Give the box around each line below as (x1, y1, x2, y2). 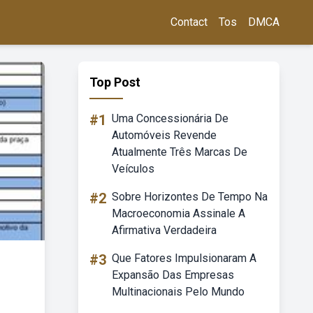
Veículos (112, 162, 154, 175)
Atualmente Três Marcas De (112, 145, 247, 159)
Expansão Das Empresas (112, 268, 234, 282)
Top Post (89, 75, 140, 89)
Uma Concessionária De (112, 112, 228, 125)
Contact (170, 15, 208, 29)
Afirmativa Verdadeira (112, 224, 217, 237)
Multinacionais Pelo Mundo (112, 285, 245, 298)
